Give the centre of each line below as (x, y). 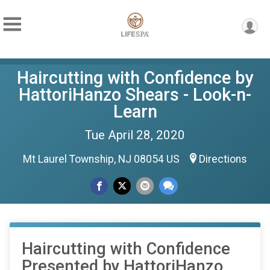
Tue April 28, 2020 (135, 135)
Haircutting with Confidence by (135, 78)
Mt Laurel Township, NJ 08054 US (102, 159)
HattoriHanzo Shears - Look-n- (135, 95)
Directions (223, 159)
